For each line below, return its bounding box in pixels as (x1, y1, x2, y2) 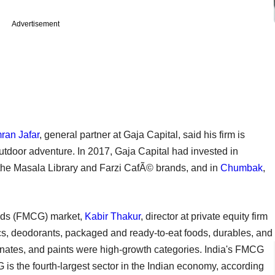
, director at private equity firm (141, 211, 268, 222)
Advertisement (12, 19, 60, 28)
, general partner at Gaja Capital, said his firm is (39, 129, 245, 140)
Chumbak (220, 162, 263, 173)
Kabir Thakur (85, 211, 141, 222)
